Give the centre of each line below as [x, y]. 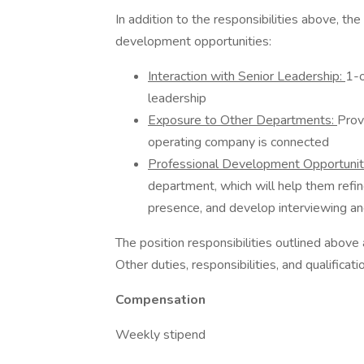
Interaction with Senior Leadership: [247, 76]
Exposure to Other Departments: [243, 120]
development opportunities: [193, 41]
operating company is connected [238, 142]
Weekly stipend [160, 335]
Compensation [160, 300]
